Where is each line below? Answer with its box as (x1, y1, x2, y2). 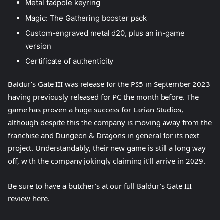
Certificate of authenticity (25, 56, 113, 66)
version (25, 41, 51, 51)
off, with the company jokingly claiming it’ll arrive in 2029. (8, 156, 205, 166)
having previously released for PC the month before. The (8, 92, 199, 102)
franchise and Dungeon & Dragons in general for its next (8, 130, 199, 140)
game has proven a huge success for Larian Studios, (8, 105, 183, 115)
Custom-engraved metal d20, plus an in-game (25, 28, 185, 38)
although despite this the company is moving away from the (8, 117, 212, 128)
